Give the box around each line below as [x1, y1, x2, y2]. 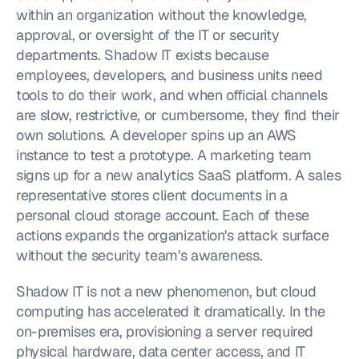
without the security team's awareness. [16, 246, 263, 264]
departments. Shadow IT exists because [16, 46, 269, 64]
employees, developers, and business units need [16, 66, 323, 84]
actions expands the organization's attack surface [16, 226, 329, 244]
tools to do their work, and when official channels [16, 86, 329, 104]
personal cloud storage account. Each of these [16, 206, 309, 224]
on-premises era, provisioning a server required [16, 322, 314, 341]
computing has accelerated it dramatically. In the [16, 302, 325, 321]
